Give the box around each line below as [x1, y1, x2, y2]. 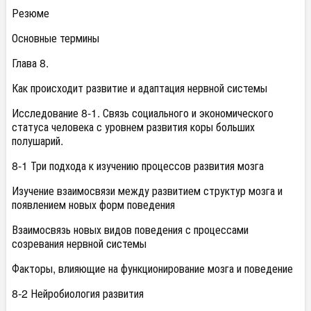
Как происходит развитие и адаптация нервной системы [12, 80, 267, 96]
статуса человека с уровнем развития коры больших [12, 119, 255, 135]
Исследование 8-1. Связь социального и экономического [12, 105, 274, 121]
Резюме [12, 5, 49, 21]
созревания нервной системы [12, 235, 146, 251]
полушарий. [12, 133, 63, 149]
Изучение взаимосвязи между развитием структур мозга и [12, 183, 283, 199]
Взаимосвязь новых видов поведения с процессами [12, 221, 249, 237]
